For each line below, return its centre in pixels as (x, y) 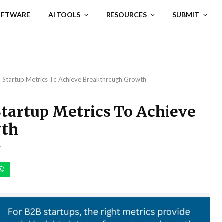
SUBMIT (186, 15)
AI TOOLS (64, 15)
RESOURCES (127, 15)
